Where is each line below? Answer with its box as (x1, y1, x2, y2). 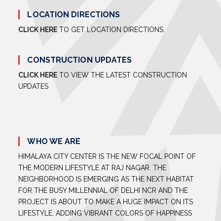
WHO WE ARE (27, 137, 81, 147)
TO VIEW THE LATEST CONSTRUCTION (57, 71, 187, 79)
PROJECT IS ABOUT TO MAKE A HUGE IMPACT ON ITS (18, 198, 193, 206)
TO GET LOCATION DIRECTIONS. (57, 26, 165, 34)
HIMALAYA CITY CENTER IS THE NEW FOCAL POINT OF (18, 152, 196, 161)
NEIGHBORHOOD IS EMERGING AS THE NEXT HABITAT (18, 175, 194, 184)
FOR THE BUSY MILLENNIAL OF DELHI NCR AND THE (18, 186, 188, 195)
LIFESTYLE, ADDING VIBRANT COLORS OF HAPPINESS (18, 209, 192, 218)
